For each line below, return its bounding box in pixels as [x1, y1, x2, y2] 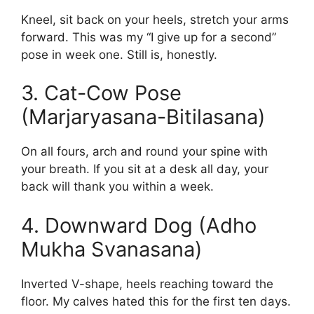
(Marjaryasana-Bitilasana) [21, 104, 266, 130]
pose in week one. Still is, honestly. [21, 47, 217, 62]
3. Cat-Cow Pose [21, 81, 182, 106]
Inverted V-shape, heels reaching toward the [21, 276, 273, 291]
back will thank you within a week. [21, 179, 214, 194]
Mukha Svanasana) [21, 236, 203, 261]
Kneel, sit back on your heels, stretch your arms [21, 12, 289, 27]
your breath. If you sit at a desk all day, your [21, 162, 268, 177]
